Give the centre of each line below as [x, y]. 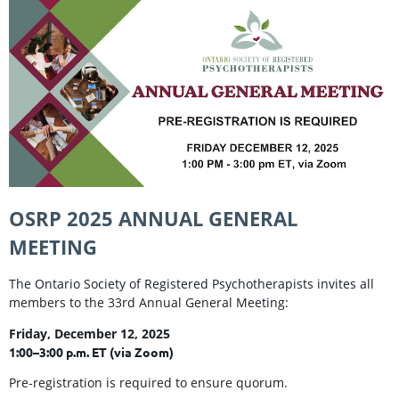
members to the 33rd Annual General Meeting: [149, 302]
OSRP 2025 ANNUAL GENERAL [153, 218]
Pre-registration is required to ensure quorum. [148, 382]
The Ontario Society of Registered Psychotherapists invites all [191, 283]
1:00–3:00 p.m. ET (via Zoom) [91, 351]
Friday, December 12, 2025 [90, 333]
